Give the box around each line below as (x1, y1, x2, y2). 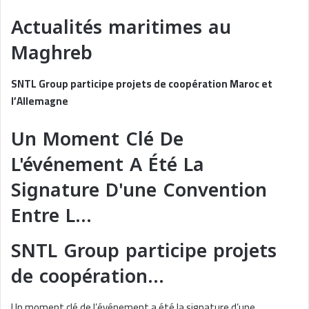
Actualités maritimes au (11, 9, 231, 46)
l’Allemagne (11, 91, 68, 112)
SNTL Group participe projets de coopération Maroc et (11, 74, 272, 94)
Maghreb (11, 34, 92, 71)
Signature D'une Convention (11, 172, 267, 209)
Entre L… (11, 198, 92, 235)
